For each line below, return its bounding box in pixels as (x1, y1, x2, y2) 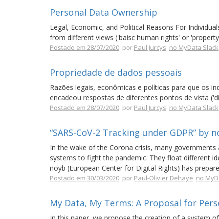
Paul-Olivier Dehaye (134, 174, 193, 182)
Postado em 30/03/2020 (50, 174, 119, 182)
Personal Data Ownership (50, 6, 157, 18)
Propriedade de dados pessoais (50, 66, 182, 78)
